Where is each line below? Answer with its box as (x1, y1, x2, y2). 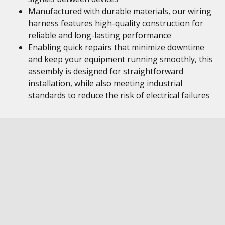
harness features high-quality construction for (28, 18, 203, 29)
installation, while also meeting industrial (28, 78, 182, 89)
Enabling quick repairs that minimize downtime (28, 42, 204, 53)
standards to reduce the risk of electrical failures (28, 90, 210, 101)
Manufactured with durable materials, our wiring (28, 6, 211, 17)
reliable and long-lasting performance (28, 30, 171, 41)
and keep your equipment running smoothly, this (28, 54, 213, 65)
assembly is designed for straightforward (28, 66, 183, 77)
